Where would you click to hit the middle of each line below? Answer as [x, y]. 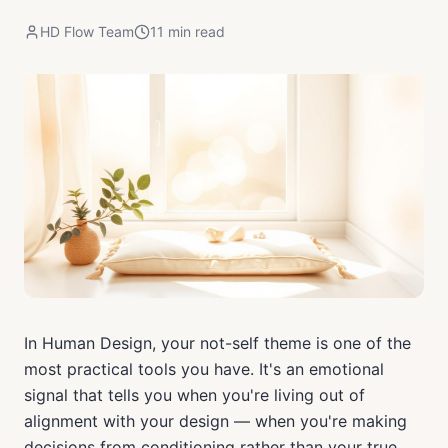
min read [194, 31]
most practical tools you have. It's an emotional [204, 369]
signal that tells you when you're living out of [194, 395]
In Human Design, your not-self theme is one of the [217, 343]
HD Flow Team [87, 31]
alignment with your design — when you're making [215, 421]
